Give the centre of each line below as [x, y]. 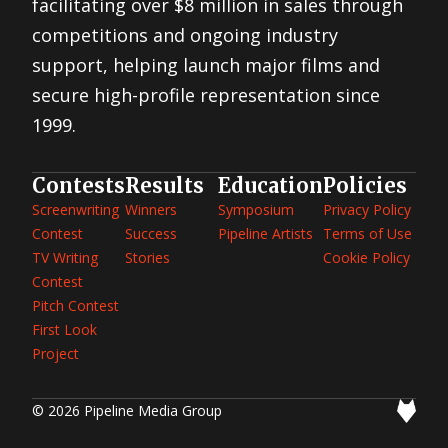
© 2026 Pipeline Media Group [127, 410]
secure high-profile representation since [206, 94]
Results [164, 185]
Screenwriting [75, 209]
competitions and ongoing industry [185, 34]
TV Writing [65, 257]
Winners [151, 209]
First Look [64, 329]
